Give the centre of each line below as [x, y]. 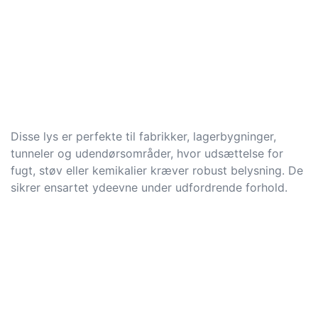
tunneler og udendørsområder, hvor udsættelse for [147, 154]
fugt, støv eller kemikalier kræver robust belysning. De [157, 171]
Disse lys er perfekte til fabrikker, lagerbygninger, [143, 137]
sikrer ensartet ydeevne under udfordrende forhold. [149, 188]
